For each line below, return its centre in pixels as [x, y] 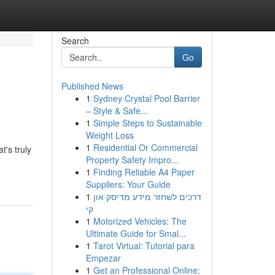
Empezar [103, 258]
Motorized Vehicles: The [140, 221]
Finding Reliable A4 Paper [144, 172]
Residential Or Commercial [145, 147]
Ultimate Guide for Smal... [136, 233]
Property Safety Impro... [132, 160]
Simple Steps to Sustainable [147, 123]
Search [75, 41]
